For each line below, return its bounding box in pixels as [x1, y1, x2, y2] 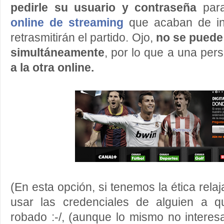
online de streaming [10, 16, 123, 29]
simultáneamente [10, 46, 104, 59]
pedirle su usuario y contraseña [10, 1, 196, 14]
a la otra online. [10, 61, 94, 74]
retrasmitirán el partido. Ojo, [10, 31, 156, 44]
